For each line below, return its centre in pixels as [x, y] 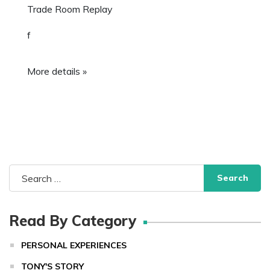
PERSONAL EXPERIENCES [74, 245]
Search [24, 173]
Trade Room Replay [70, 9]
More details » [57, 71]
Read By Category [73, 221]
